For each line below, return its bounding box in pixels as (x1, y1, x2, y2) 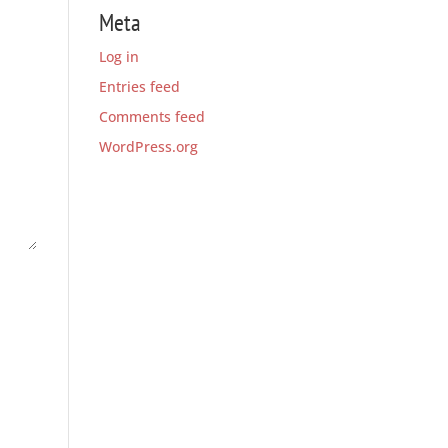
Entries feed (98, 76, 180, 96)
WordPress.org (98, 136, 198, 156)
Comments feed (98, 106, 205, 126)
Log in (98, 46, 139, 66)
